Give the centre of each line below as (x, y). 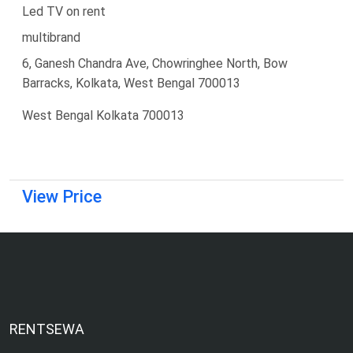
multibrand (51, 37)
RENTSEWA (47, 329)
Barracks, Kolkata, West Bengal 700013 (131, 83)
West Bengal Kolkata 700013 (103, 115)
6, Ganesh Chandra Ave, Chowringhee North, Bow (155, 63)
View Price (62, 196)
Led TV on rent (64, 11)
